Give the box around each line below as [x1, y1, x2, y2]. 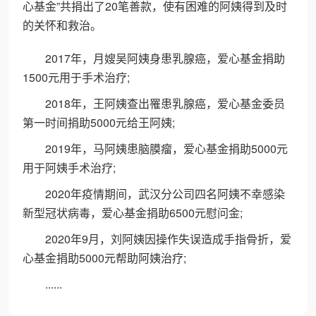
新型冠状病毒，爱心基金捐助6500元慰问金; [23, 205, 243, 221]
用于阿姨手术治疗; [23, 159, 116, 176]
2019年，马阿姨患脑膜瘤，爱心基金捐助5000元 [45, 140, 288, 157]
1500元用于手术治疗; [23, 69, 130, 85]
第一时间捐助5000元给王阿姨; [23, 114, 175, 130]
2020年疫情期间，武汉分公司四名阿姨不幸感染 [45, 186, 285, 202]
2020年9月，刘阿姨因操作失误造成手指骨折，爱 [45, 231, 291, 247]
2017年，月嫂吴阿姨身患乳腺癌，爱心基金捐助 [45, 50, 285, 66]
